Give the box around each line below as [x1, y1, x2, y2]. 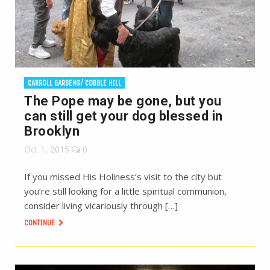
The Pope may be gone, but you [24, 93, 222, 108]
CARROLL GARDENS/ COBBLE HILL [28, 78, 121, 87]
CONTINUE [24, 217, 57, 228]
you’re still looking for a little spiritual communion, [24, 184, 227, 197]
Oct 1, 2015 [24, 143, 69, 155]
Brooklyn [24, 123, 80, 139]
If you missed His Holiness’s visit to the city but [24, 170, 222, 183]
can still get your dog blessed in [24, 108, 223, 124]
